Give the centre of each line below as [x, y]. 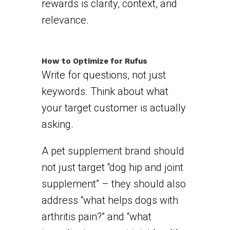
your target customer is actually [113, 108]
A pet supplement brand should [113, 151]
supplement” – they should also [113, 184]
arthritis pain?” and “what [96, 216]
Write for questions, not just [103, 75]
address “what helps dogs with [110, 200]
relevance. [65, 20]
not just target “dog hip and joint [112, 167]
